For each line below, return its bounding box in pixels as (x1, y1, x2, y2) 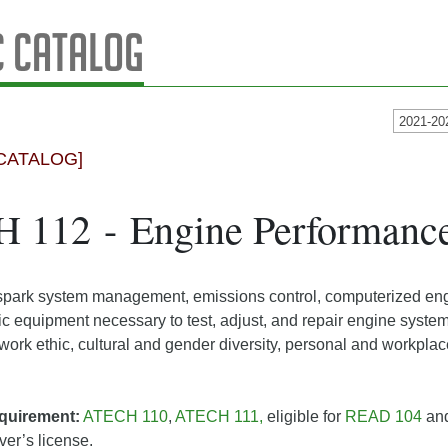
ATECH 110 (83, 408, 168, 425)
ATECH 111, (175, 408, 263, 425)
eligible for (263, 408, 345, 425)
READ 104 (345, 408, 422, 425)
